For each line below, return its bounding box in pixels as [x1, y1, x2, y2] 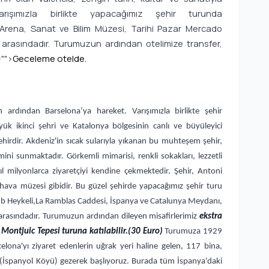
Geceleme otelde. [13, 52, 86, 65]
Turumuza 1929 [162, 226, 223, 236]
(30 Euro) [128, 226, 163, 236]
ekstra [199, 211, 222, 221]
